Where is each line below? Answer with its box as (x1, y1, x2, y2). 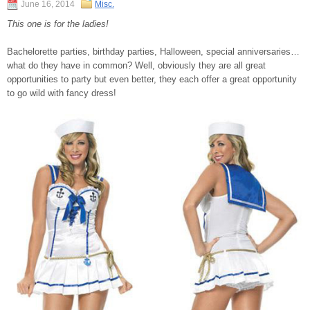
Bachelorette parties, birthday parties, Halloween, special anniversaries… (7, 46, 300, 57)
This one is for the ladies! (7, 18, 109, 29)
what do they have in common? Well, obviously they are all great (7, 60, 266, 71)
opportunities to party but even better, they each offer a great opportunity (7, 73, 297, 84)
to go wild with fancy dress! (7, 87, 116, 98)
